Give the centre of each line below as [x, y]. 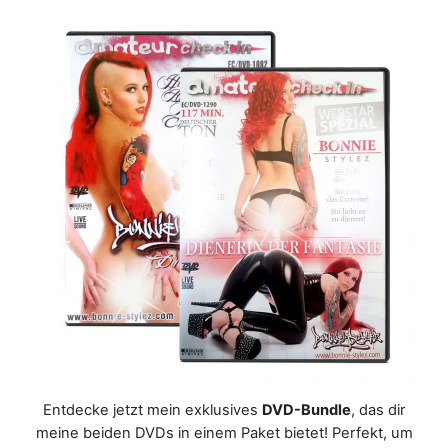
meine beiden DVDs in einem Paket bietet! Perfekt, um [224, 433]
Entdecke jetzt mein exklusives [152, 410]
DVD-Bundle [306, 410]
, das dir [378, 410]
